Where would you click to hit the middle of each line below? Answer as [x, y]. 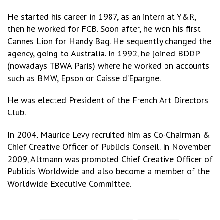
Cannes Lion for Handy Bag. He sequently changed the [109, 41]
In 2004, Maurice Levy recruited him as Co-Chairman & [109, 134]
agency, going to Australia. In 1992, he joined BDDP [104, 53]
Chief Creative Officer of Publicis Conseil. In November [109, 147]
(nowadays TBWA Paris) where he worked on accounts [108, 66]
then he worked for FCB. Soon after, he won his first [104, 29]
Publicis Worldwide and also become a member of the [109, 171]
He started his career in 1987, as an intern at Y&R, [102, 16]
